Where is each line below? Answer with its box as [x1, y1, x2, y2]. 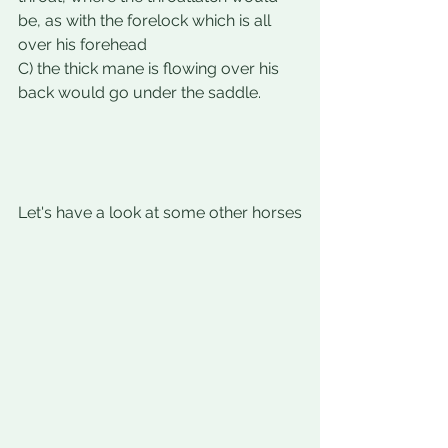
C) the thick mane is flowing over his [18, 59, 283, 78]
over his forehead [18, 35, 151, 54]
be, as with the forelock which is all [18, 11, 275, 30]
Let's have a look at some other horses [18, 203, 302, 222]
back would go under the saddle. [18, 83, 265, 102]
